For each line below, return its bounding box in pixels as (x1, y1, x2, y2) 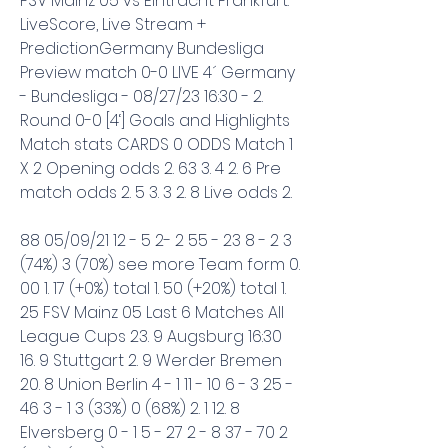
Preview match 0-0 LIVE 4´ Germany (20, 60, 295, 84)
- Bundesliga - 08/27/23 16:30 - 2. (20, 84, 263, 108)
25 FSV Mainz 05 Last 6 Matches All (20, 300, 284, 324)
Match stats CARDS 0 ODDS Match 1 (20, 132, 293, 156)
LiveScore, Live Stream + (20, 12, 206, 36)
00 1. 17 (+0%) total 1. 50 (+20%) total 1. (20, 276, 286, 300)
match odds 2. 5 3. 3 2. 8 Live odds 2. (20, 180, 292, 204)
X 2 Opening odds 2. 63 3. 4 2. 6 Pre (20, 156, 281, 180)
